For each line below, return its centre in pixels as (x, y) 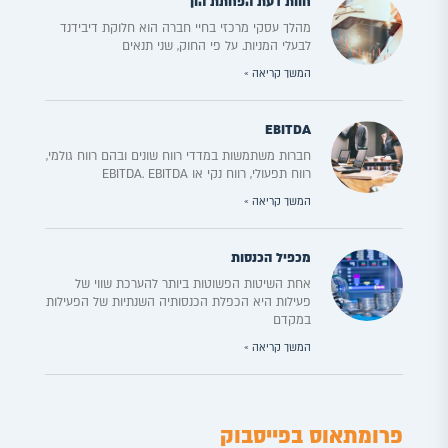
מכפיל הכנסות (271, 258)
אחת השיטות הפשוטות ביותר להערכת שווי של (193, 284)
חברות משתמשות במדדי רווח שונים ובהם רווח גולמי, (179, 156)
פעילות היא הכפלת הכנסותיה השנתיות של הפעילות (179, 302)
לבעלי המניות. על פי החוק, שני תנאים (217, 46)
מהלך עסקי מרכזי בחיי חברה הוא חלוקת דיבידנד (186, 28)
